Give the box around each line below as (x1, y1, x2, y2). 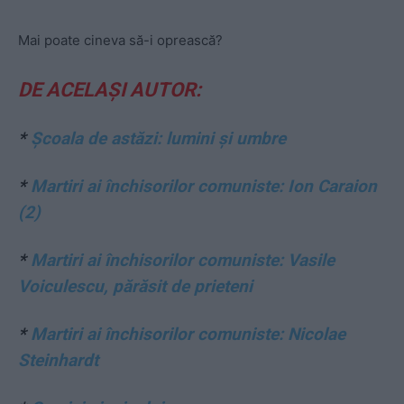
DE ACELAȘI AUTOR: (18, 78, 201, 102)
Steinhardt (18, 350, 98, 372)
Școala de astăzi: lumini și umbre (31, 128, 286, 150)
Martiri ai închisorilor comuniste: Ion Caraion (31, 176, 377, 197)
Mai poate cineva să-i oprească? (18, 32, 223, 50)
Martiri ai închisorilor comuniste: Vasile (31, 250, 335, 271)
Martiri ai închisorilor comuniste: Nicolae (31, 324, 345, 345)
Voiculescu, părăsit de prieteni (18, 276, 252, 298)
